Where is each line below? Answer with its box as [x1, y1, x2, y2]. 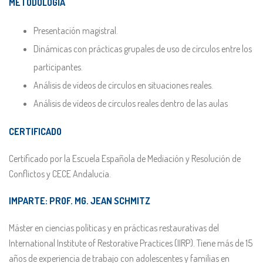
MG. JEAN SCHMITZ [75, 195, 150, 207]
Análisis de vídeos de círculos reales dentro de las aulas [33, 97, 228, 109]
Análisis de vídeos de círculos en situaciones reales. [33, 79, 214, 91]
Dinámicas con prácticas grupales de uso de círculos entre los [33, 43, 252, 55]
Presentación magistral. [33, 25, 119, 36]
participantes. [33, 61, 83, 73]
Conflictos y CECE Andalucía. [9, 168, 111, 180]
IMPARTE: [9, 195, 49, 207]
